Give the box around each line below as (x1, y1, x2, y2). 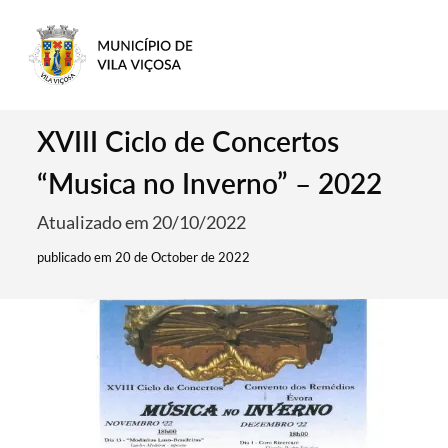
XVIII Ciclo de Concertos (37, 124, 340, 158)
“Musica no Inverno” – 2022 (37, 166, 383, 200)
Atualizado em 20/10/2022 (37, 211, 247, 233)
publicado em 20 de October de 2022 (37, 249, 251, 265)
